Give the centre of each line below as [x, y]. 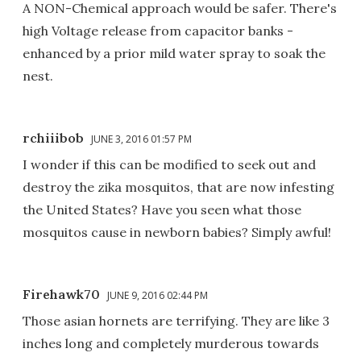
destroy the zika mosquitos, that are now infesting [178, 187]
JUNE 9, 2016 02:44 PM [158, 296]
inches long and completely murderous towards [171, 344]
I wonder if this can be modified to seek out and [169, 165]
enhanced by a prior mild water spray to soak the [174, 54]
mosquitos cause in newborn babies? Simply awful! [177, 232]
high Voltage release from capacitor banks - [158, 31]
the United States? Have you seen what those [162, 210]
